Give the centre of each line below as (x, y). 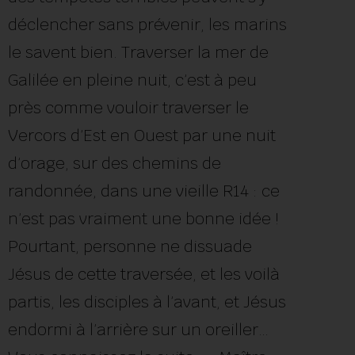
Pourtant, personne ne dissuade (130, 246)
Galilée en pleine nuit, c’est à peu (132, 80)
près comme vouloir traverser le (128, 107)
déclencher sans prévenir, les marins (147, 24)
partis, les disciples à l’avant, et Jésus (147, 302)
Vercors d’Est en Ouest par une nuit (142, 135)
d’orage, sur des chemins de (115, 163)
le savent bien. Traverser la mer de (138, 52)
